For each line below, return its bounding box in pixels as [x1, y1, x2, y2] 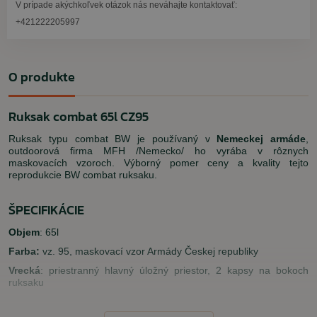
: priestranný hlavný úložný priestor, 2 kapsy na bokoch [40, 265, 309, 276]
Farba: [8, 246, 40, 257]
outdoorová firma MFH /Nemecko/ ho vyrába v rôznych [8, 145, 309, 156]
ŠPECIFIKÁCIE [8, 200, 84, 219]
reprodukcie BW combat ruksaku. [8, 169, 157, 180]
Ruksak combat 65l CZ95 [8, 107, 149, 126]
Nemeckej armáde [217, 133, 306, 144]
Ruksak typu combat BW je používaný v [8, 133, 217, 144]
